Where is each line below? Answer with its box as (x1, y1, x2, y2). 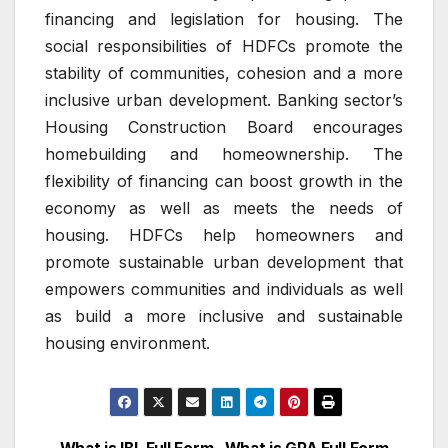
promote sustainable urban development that (45, 251, 403, 272)
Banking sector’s (276, 89, 403, 110)
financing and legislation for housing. (45, 8, 359, 29)
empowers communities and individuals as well (45, 278, 403, 299)
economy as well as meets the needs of (45, 197, 403, 218)
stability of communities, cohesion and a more (45, 62, 403, 83)
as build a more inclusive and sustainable (45, 305, 403, 326)
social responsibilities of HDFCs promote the (45, 35, 403, 56)
